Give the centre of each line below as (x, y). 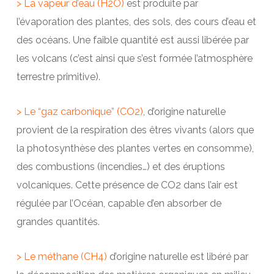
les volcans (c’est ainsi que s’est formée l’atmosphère (134, 59)
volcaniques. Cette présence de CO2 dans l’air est (127, 185)
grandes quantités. (58, 222)
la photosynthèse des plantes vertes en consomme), (135, 149)
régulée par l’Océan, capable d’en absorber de (119, 204)
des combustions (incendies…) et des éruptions (120, 167)
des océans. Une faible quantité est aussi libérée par (132, 40)
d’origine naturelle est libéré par (177, 257)
